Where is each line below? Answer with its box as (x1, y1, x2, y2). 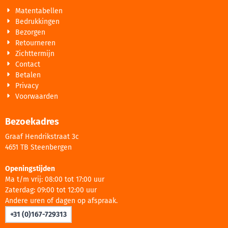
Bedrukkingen (15, 17, 60, 26)
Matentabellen (15, 6, 63, 15)
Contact (15, 60, 41, 69)
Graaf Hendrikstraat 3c (5, 132, 79, 141)
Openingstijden (5, 164, 55, 173)
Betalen (15, 70, 41, 79)
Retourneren (15, 38, 56, 47)
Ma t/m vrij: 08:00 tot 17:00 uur (5, 175, 104, 184)
